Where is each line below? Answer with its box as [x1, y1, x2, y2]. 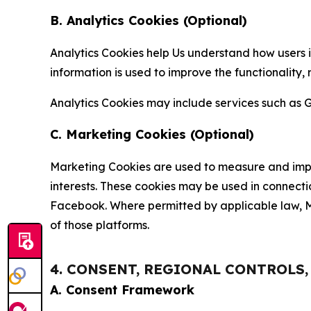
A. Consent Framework [50, 282, 194, 298]
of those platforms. [50, 218, 149, 232]
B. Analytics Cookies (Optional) [50, 12, 247, 28]
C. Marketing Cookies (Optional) [50, 126, 254, 142]
